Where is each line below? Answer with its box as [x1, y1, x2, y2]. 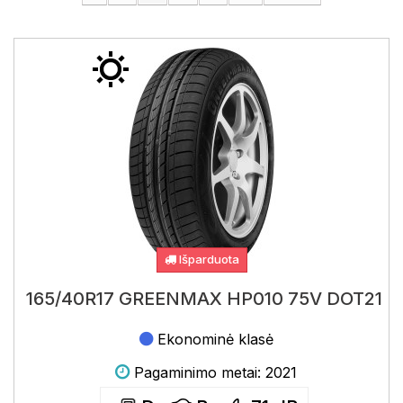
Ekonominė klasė [157, 330, 273, 348]
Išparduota [175, 252, 239, 266]
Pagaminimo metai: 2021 [134, 363, 297, 381]
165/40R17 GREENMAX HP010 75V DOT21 [25, 288, 382, 309]
